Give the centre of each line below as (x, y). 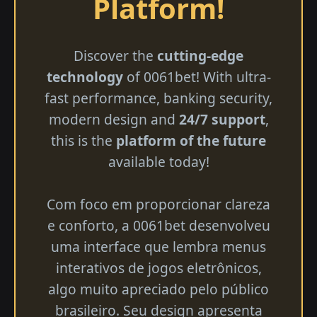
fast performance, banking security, (158, 98)
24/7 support (222, 119)
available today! (158, 161)
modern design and (114, 119)
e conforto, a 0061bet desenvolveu (158, 225)
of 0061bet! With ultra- (197, 76)
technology (85, 76)
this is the (83, 140)
